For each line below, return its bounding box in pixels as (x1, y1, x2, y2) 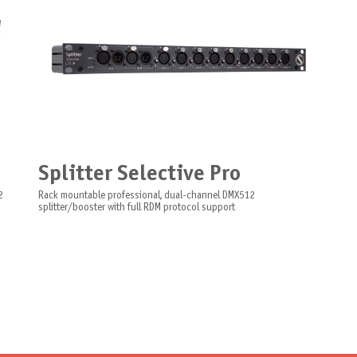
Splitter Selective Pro (37, 163, 241, 185)
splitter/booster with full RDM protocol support (37, 202, 235, 214)
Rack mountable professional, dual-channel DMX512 (37, 190, 255, 202)
